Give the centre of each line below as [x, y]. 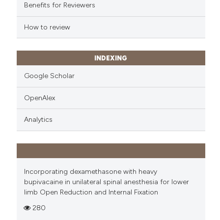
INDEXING [111, 58]
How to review [47, 27]
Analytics [38, 120]
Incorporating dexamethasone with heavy [90, 171]
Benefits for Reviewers [59, 5]
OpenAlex [39, 98]
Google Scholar [49, 76]
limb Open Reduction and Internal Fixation [91, 192]
